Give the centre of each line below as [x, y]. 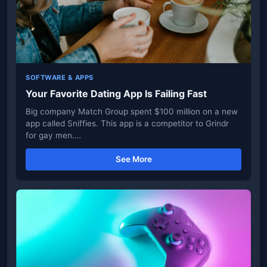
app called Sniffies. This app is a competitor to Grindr [127, 123]
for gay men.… [53, 135]
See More [133, 159]
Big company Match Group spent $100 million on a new [132, 111]
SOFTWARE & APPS [60, 77]
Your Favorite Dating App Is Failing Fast [116, 94]
